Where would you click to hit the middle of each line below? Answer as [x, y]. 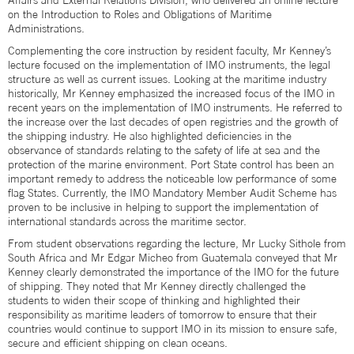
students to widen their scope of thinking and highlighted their [154, 300]
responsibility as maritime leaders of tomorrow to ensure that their [162, 314]
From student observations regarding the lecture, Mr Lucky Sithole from [177, 243]
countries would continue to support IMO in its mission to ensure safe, [173, 329]
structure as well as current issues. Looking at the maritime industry [167, 79]
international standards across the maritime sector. [129, 221]
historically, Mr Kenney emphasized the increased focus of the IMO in [171, 93]
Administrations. [48, 28]
